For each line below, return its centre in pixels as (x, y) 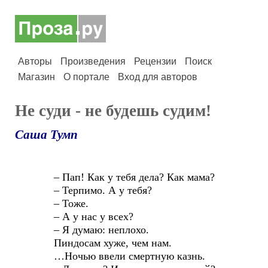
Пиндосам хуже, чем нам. (95, 243)
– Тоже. (53, 203)
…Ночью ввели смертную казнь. (112, 256)
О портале (86, 77)
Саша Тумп (46, 135)
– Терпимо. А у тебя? (85, 190)
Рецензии (155, 61)
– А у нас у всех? (76, 217)
